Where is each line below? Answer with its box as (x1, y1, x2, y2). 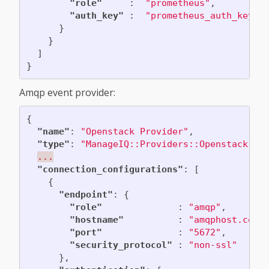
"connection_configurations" (37, 163, 183, 175)
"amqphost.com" (188, 214, 264, 225)
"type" (37, 138, 70, 150)
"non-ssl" (188, 239, 237, 250)
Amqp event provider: (19, 86, 115, 100)
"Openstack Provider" (80, 125, 189, 137)
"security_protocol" (69, 239, 172, 250)
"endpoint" (58, 189, 113, 200)
